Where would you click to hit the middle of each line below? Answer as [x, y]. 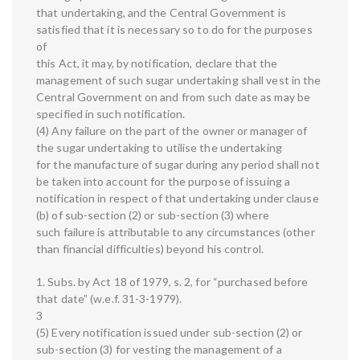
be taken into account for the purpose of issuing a [164, 182]
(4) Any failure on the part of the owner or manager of [172, 131]
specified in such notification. [111, 114]
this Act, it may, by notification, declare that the [157, 63]
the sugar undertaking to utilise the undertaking [159, 148]
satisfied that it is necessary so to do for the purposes [174, 30]
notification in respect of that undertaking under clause [178, 198]
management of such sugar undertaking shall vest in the [179, 80]
